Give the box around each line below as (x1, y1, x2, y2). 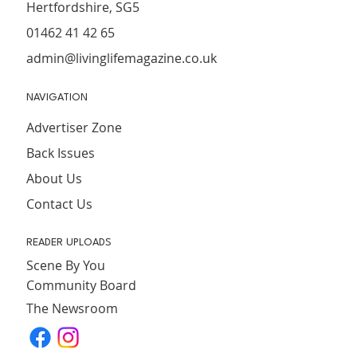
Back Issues (26, 143, 96, 162)
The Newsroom (26, 299, 119, 317)
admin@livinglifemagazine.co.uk (26, 49, 218, 67)
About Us (26, 169, 83, 187)
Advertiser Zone (26, 118, 123, 136)
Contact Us (26, 194, 93, 213)
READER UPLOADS (26, 237, 112, 248)
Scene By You (26, 256, 106, 274)
